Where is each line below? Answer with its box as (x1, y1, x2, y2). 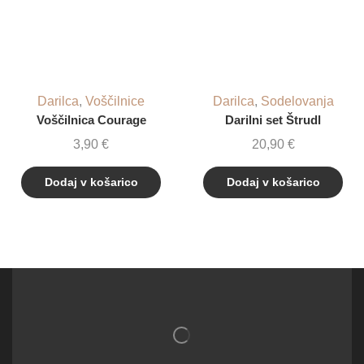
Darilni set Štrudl (225, 113, 321, 127)
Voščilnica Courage (36, 113, 146, 127)
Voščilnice (85, 93, 145, 108)
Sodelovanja (260, 93, 334, 108)
